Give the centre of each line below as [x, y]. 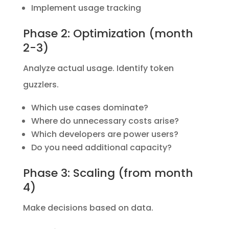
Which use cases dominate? [89, 107]
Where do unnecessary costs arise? [105, 121]
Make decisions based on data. [88, 208]
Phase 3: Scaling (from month [108, 173]
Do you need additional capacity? [101, 147]
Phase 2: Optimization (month [108, 33]
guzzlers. [41, 84]
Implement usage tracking [86, 8]
